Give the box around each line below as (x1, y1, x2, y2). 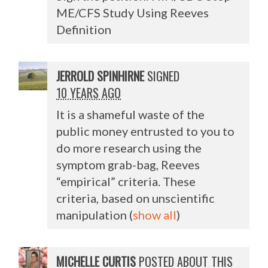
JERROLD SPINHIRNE (56, 66, 145, 85)
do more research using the (56, 140, 202, 155)
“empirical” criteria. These (56, 173, 196, 188)
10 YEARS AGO (56, 83, 121, 102)
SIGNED (144, 66, 180, 85)
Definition (56, 22, 112, 36)
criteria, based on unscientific (56, 190, 215, 205)
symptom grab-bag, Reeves (56, 157, 200, 172)
